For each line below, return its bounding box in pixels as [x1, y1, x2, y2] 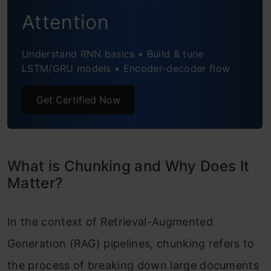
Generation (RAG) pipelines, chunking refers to [7, 237, 255, 250]
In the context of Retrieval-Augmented [7, 215, 213, 228]
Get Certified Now [36, 94, 120, 106]
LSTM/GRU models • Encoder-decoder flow [22, 62, 230, 74]
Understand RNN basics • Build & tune [22, 48, 204, 60]
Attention [22, 10, 109, 34]
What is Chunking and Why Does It [7, 157, 250, 175]
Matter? [7, 174, 64, 192]
